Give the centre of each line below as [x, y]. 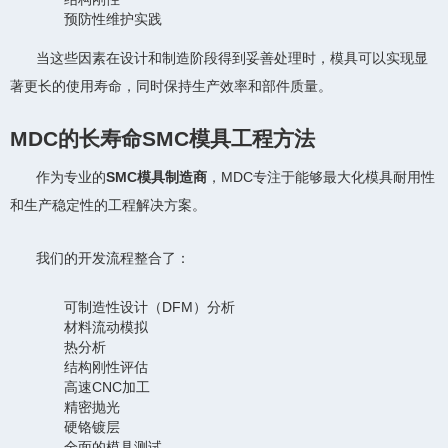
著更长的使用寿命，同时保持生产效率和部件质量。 [171, 85]
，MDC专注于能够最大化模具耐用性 [321, 177]
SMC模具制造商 [156, 177]
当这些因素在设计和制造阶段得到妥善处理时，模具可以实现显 [232, 57]
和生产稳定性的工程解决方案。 [108, 205]
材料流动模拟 [106, 327]
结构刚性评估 [106, 367]
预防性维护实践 [113, 18]
